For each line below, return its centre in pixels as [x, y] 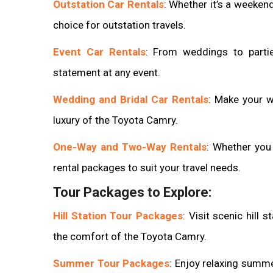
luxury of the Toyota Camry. [115, 120]
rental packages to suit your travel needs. [147, 167]
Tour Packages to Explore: [132, 192]
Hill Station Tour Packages [118, 215]
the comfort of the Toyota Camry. [130, 236]
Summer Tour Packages [111, 263]
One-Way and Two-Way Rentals [130, 147]
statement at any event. [107, 72]
